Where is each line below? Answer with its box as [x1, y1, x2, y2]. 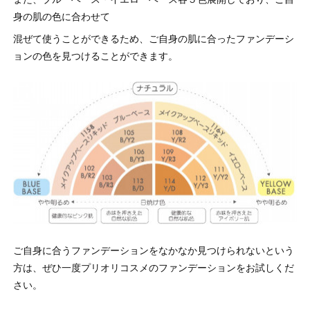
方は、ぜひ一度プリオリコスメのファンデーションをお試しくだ [12, 259, 294, 274]
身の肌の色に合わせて [12, 9, 110, 24]
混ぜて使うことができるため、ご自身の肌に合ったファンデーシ [12, 31, 294, 46]
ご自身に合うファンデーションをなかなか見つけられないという [12, 242, 294, 257]
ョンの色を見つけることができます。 [12, 48, 178, 63]
